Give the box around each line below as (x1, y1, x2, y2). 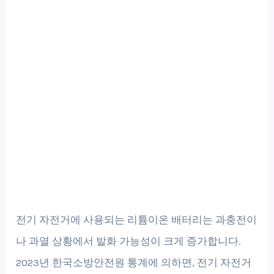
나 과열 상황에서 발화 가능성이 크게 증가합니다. (16, 234, 242, 247)
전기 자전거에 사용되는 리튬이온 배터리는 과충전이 (16, 213, 257, 226)
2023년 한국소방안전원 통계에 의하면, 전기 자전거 (16, 256, 252, 268)
